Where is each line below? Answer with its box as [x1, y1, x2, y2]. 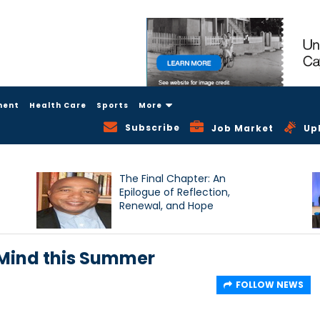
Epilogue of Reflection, [119, 185, 231, 200]
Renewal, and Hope [119, 199, 214, 214]
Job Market [211, 122, 274, 135]
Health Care [29, 99, 86, 111]
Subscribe [125, 121, 181, 134]
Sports [96, 99, 129, 111]
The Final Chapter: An [119, 171, 226, 186]
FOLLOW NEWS [236, 279, 304, 291]
